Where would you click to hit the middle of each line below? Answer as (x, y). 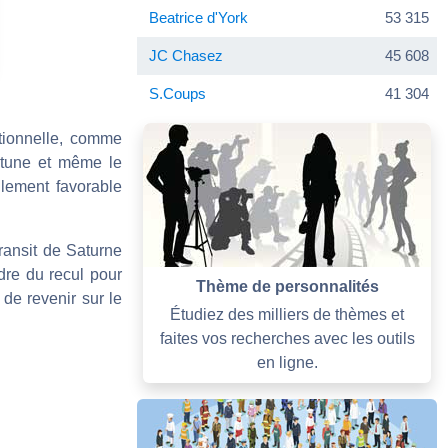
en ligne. (287, 362)
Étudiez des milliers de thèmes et (287, 314)
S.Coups (177, 93)
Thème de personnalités (287, 286)
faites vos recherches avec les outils (287, 338)
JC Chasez (186, 55)
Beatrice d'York (198, 17)
